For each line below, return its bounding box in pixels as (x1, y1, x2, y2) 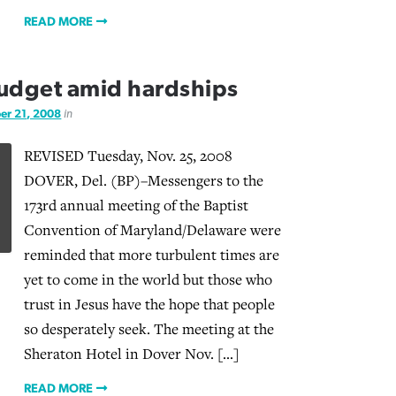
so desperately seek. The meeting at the (23, 318, 274, 339)
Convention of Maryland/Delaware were (23, 219, 281, 240)
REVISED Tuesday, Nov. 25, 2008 (23, 145, 232, 165)
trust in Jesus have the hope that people (23, 293, 275, 314)
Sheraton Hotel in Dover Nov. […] (23, 343, 239, 363)
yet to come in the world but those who (23, 269, 272, 289)
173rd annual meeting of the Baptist (23, 194, 248, 215)
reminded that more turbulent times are (23, 244, 279, 264)
